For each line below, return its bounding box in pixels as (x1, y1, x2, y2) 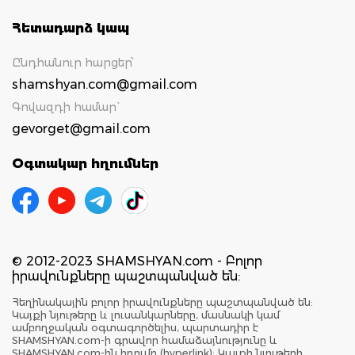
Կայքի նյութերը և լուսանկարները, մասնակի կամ (12, 307, 280, 321)
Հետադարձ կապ (12, 20, 129, 36)
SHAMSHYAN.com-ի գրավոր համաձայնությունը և (12, 333, 277, 346)
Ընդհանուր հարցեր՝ (12, 55, 134, 70)
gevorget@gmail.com (12, 120, 151, 136)
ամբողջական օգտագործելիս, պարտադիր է (12, 320, 258, 334)
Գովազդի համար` (12, 99, 116, 114)
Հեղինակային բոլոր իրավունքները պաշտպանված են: (12, 295, 313, 308)
